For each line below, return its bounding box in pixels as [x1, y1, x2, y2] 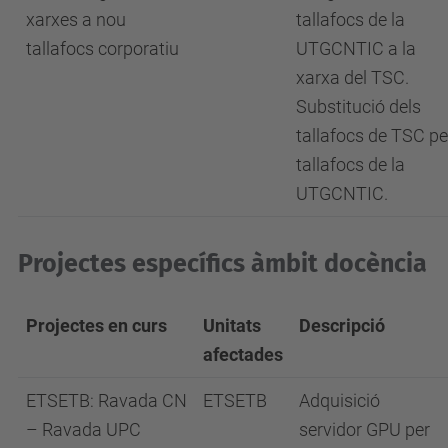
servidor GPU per [299, 418, 430, 440]
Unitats [203, 314, 261, 336]
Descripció [299, 314, 385, 336]
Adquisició [299, 389, 380, 411]
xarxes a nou [26, 8, 126, 30]
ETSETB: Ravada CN [26, 389, 187, 411]
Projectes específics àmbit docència [18, 248, 427, 279]
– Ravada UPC [26, 418, 141, 440]
